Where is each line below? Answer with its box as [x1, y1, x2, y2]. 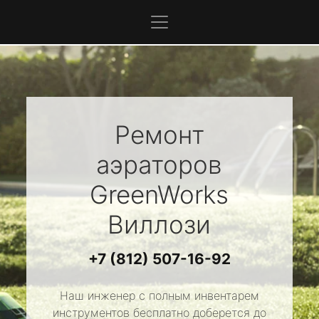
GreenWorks [90, 179, 229, 209]
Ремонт [114, 120, 204, 150]
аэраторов [96, 150, 223, 179]
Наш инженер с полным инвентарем [59, 288, 259, 303]
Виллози [108, 209, 211, 239]
